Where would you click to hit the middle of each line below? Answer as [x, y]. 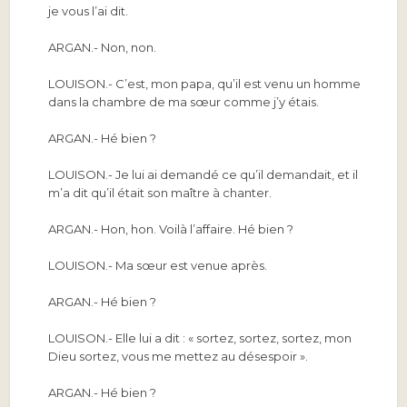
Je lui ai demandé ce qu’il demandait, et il [236, 175]
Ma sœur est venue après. [190, 266]
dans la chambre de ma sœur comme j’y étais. [184, 102]
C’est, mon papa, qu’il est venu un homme [237, 84]
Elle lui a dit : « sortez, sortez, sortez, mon [233, 338]
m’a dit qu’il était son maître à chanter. [160, 193]
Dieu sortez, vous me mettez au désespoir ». [179, 357]
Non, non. [128, 48]
